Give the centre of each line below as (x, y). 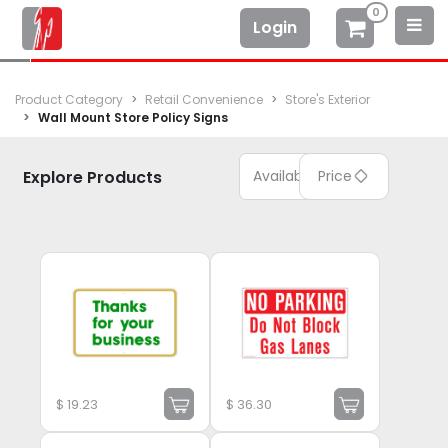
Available (284, 176)
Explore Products (92, 178)
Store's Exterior (327, 100)
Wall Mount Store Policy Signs (133, 118)
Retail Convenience (204, 100)
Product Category (69, 100)
